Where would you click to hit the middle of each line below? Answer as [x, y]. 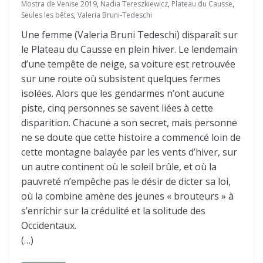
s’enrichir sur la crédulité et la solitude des [113, 211]
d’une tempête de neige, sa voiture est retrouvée [128, 64]
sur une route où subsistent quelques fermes [121, 79]
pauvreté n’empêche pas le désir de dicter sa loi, [126, 181]
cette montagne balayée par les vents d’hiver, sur [129, 152]
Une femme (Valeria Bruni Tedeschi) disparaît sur [129, 35]
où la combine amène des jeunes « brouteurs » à [127, 196]
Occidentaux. [49, 225]
